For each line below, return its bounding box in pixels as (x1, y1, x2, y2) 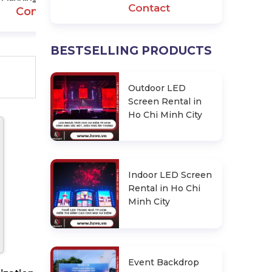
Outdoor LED (128, 83, 186, 93)
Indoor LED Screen (128, 169, 212, 181)
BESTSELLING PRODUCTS (50, 44, 212, 58)
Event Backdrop (128, 256, 200, 268)
